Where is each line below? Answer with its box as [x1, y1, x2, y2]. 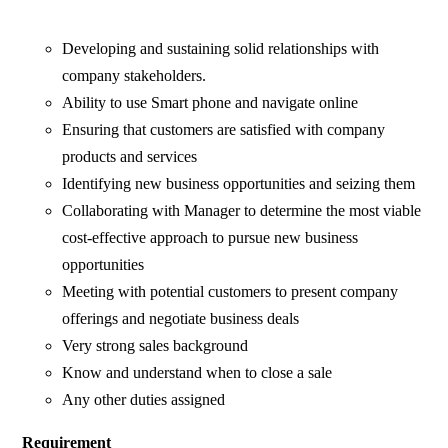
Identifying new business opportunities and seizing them [62, 175, 416, 193]
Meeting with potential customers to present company [62, 283, 399, 301]
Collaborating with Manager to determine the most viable [62, 202, 422, 220]
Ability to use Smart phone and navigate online [62, 94, 359, 112]
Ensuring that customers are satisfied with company [62, 121, 386, 139]
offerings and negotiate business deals [62, 310, 300, 328]
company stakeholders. [62, 67, 207, 85]
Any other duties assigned [62, 391, 226, 409]
